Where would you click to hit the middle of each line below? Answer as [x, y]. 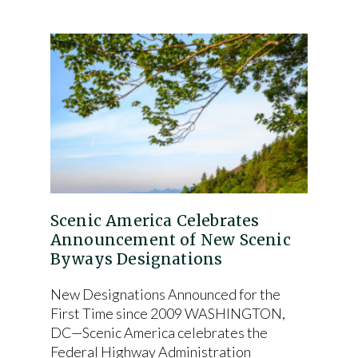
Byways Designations [136, 259]
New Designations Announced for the [165, 294]
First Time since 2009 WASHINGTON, [167, 313]
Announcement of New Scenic [170, 240]
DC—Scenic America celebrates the [159, 332]
